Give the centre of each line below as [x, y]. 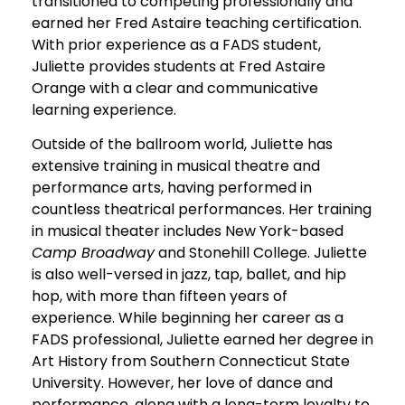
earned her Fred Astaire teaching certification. [197, 23]
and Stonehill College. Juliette [261, 253]
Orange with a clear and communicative [175, 88]
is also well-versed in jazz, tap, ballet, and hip [189, 275]
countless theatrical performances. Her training [202, 210]
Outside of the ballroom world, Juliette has [182, 145]
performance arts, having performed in [172, 188]
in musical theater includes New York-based [188, 231]
